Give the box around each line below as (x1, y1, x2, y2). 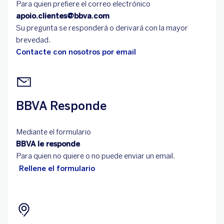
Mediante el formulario (16, 127, 91, 137)
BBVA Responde (16, 98, 106, 113)
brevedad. (16, 35, 50, 45)
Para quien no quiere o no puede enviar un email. (16, 151, 175, 161)
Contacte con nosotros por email (16, 47, 136, 57)
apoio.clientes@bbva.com (16, 11, 109, 21)
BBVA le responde (16, 139, 80, 149)
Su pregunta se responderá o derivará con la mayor (16, 23, 188, 33)
